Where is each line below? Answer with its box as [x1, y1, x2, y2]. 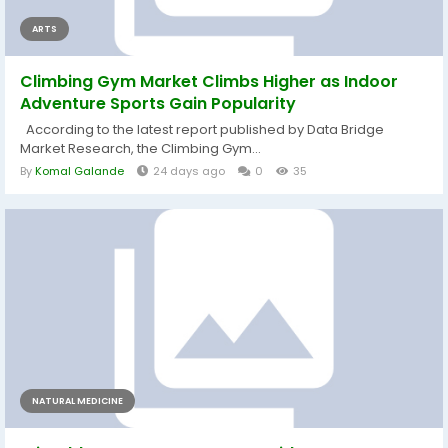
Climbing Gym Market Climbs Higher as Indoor [20, 70, 398, 94]
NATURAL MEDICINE [32, 395, 123, 408]
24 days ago [153, 163, 225, 180]
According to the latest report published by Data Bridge [20, 120, 384, 140]
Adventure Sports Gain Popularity [20, 92, 296, 116]
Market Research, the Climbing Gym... [20, 139, 261, 159]
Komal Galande [35, 163, 124, 180]
